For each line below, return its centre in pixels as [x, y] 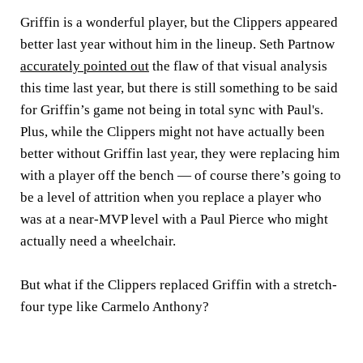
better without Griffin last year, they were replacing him [180, 154]
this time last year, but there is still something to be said [179, 88]
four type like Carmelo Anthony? [115, 307]
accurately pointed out [85, 66]
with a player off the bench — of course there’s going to [181, 176]
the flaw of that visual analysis [238, 66]
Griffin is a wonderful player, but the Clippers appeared [179, 23]
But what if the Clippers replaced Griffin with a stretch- [179, 285]
